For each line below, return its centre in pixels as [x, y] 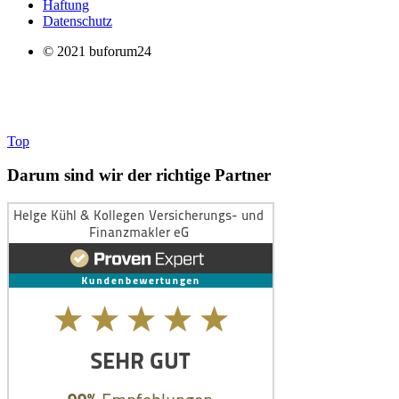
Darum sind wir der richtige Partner [139, 175]
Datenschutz [77, 21]
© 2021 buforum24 [97, 52]
